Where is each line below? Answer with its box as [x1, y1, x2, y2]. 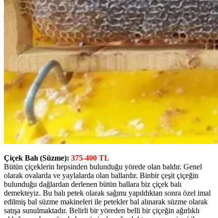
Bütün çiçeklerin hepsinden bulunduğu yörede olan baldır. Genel [4, 162, 202, 171]
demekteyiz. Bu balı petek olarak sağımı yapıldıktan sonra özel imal [4, 188, 211, 197]
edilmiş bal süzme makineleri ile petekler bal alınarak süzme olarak [4, 197, 208, 206]
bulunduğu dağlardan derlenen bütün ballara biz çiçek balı [4, 180, 182, 188]
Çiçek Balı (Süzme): [4, 153, 71, 162]
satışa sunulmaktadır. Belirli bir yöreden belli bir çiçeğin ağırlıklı [4, 206, 200, 215]
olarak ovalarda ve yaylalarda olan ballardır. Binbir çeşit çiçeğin [4, 171, 199, 180]
